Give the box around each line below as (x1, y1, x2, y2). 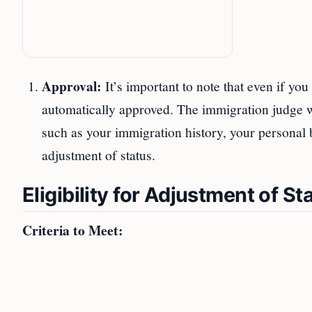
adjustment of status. (42, 146, 155, 164)
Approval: (42, 76, 102, 96)
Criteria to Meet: (22, 220, 123, 240)
